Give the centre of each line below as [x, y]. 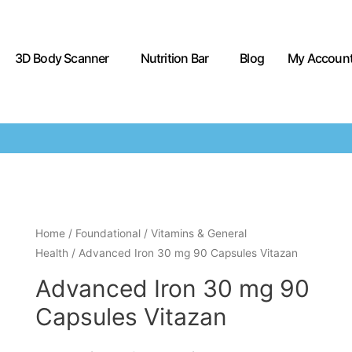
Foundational [108, 233]
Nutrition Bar [174, 58]
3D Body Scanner [62, 58]
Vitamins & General [198, 233]
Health [51, 253]
